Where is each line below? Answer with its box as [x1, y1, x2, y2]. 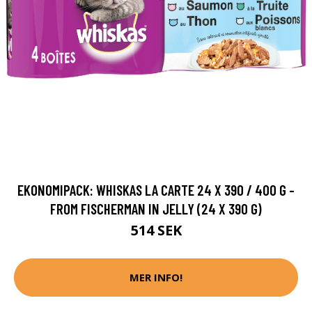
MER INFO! [130, 270, 182, 285]
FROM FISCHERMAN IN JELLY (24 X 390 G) [50, 199, 262, 217]
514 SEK [130, 220, 182, 240]
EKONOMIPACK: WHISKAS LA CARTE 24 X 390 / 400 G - [17, 180, 295, 198]
